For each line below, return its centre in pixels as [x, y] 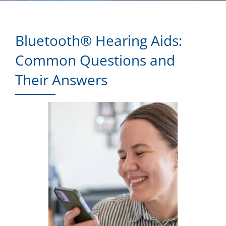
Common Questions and [95, 60]
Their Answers [61, 80]
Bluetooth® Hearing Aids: [99, 41]
